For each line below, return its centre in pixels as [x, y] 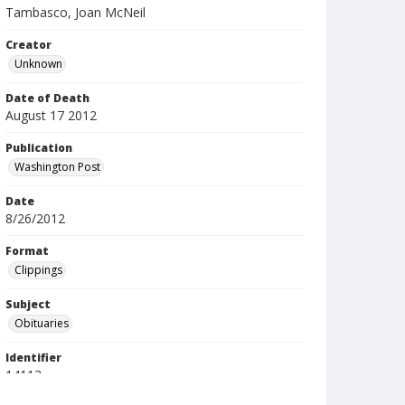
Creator [28, 45]
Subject [28, 304]
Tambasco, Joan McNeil [75, 12]
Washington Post [57, 167]
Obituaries [42, 323]
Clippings [38, 270]
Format [27, 251]
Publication [39, 148]
